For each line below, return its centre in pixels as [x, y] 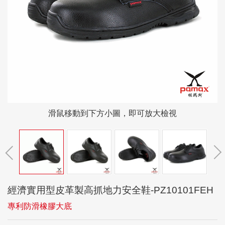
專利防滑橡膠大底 [40, 206]
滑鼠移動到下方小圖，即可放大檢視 [113, 113]
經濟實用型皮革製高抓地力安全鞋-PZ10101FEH [110, 190]
